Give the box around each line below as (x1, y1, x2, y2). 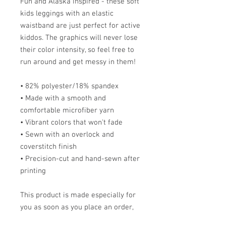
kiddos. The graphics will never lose (20, 33, 138, 42)
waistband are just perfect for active (20, 21, 140, 30)
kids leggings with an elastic (20, 9, 114, 18)
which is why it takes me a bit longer (20, 214, 141, 224)
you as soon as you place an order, (20, 202, 133, 212)
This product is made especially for (20, 190, 136, 200)
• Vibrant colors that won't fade (20, 118, 123, 127)
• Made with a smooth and (20, 93, 106, 103)
